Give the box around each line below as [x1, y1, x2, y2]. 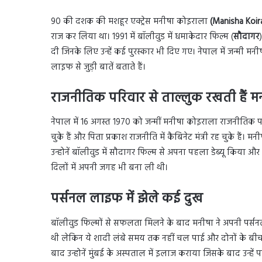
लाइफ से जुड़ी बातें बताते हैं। [51, 60, 146, 74]
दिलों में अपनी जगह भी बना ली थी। [51, 161, 168, 175]
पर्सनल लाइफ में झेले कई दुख [51, 188, 203, 211]
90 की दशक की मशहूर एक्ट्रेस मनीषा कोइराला [51, 14, 210, 29]
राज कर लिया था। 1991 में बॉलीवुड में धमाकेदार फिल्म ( [51, 29, 233, 44]
